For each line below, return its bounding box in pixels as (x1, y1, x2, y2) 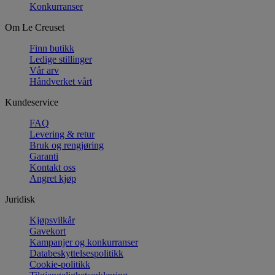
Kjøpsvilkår (29, 214, 75, 225)
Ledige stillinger (29, 53, 92, 64)
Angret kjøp (29, 172, 76, 184)
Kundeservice (5, 96, 58, 107)
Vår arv (29, 64, 59, 76)
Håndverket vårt (29, 76, 92, 87)
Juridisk (5, 193, 35, 204)
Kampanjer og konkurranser (29, 236, 138, 247)
